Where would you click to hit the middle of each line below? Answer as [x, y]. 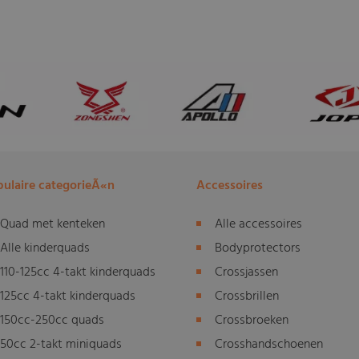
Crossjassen [247, 272]
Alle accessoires [259, 224]
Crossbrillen [247, 296]
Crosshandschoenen [269, 344]
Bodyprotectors [258, 248]
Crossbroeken [252, 320]
